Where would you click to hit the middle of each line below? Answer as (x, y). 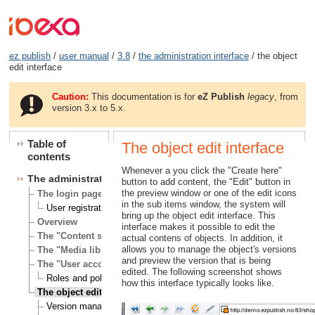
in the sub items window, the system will (203, 204)
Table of (46, 144)
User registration (79, 208)
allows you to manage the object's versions (209, 249)
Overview (58, 222)
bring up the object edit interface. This (198, 215)
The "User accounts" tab (90, 264)
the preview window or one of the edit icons (209, 193)
